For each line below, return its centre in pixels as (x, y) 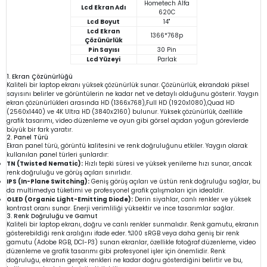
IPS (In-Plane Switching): (48, 181)
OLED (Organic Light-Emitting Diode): (70, 199)
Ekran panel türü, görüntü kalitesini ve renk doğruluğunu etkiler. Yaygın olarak (127, 145)
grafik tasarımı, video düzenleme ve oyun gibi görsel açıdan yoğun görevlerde (128, 120)
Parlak (167, 59)
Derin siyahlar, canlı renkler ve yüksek (192, 199)
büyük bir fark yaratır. (40, 129)
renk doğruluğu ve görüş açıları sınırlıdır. (69, 172)
